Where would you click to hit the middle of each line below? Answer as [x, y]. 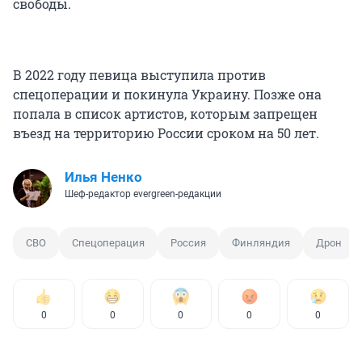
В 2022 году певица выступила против [139, 75]
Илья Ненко [103, 177]
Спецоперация [108, 243]
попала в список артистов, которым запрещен [165, 114]
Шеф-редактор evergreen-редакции [143, 194]
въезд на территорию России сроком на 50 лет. [166, 133]
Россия [188, 243]
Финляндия [261, 243]
